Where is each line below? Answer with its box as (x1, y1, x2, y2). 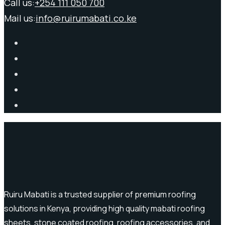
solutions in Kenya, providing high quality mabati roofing (4, 202, 205, 214)
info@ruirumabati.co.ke (36, 12, 137, 24)
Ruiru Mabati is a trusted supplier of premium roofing (4, 188, 196, 200)
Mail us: (4, 12, 36, 24)
